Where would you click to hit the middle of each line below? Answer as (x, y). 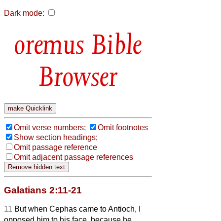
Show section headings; (56, 137)
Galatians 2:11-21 (43, 190)
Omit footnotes (123, 127)
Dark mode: (24, 13)
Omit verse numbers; (50, 127)
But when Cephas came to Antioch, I (77, 209)
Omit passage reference (55, 147)
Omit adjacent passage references (74, 157)
